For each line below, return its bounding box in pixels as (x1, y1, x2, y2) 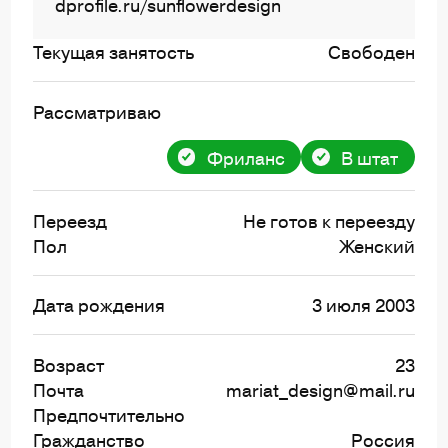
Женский (338, 232, 415, 258)
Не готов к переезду (242, 207, 415, 233)
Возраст (33, 351, 105, 377)
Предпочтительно (33, 401, 186, 427)
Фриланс (206, 144, 285, 170)
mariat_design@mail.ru (225, 376, 415, 402)
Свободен (327, 39, 415, 65)
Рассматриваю (33, 98, 162, 124)
